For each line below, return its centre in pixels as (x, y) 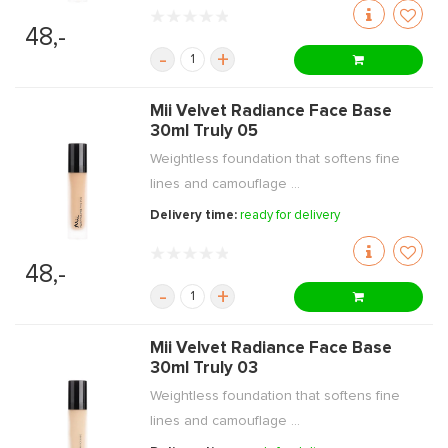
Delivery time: (195, 216)
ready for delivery (290, 216)
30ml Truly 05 (204, 132)
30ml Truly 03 (204, 369)
